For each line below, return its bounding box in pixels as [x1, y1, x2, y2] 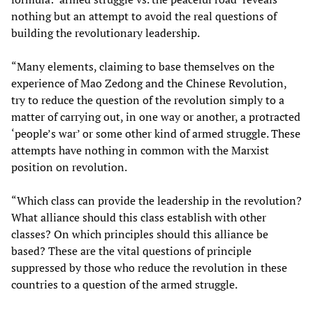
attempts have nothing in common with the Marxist [11, 143, 269, 159]
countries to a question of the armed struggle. [11, 277, 238, 293]
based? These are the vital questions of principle [11, 243, 252, 259]
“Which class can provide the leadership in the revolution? [11, 193, 302, 209]
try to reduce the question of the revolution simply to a [11, 92, 284, 108]
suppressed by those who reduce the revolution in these [11, 260, 287, 276]
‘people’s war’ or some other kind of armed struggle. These [11, 126, 300, 142]
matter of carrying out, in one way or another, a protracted [11, 109, 300, 125]
